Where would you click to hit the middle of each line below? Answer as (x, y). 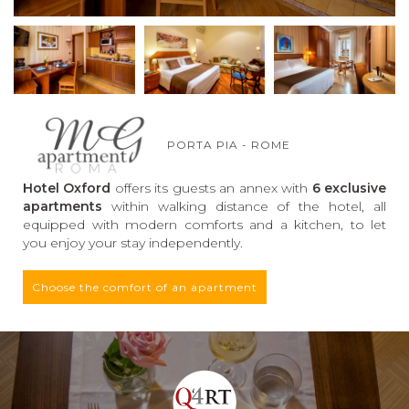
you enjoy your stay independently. (133, 242)
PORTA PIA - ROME (223, 144)
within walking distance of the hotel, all (244, 206)
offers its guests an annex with (211, 188)
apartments (63, 206)
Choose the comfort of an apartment (145, 287)
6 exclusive (349, 188)
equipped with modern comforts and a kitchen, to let (204, 224)
